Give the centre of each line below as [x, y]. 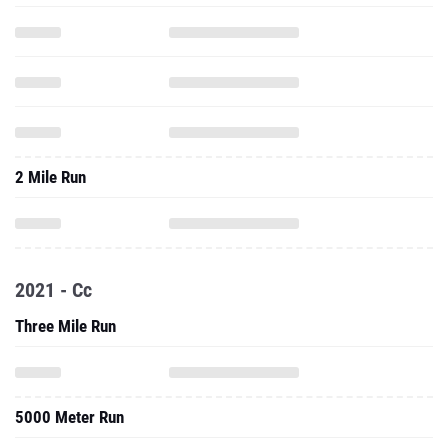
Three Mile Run [65, 326]
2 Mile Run [50, 177]
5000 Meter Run [69, 417]
